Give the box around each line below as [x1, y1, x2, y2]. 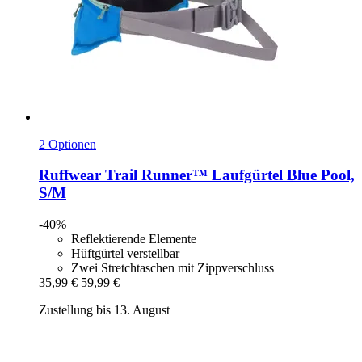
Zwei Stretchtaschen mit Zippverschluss [71, 261, 274, 276]
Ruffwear [39, 166, 101, 184]
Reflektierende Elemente [71, 232, 196, 246]
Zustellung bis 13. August [39, 303, 170, 318]
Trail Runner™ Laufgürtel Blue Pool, [101, 166, 355, 184]
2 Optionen [39, 137, 96, 151]
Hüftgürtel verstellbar [71, 246, 179, 261]
